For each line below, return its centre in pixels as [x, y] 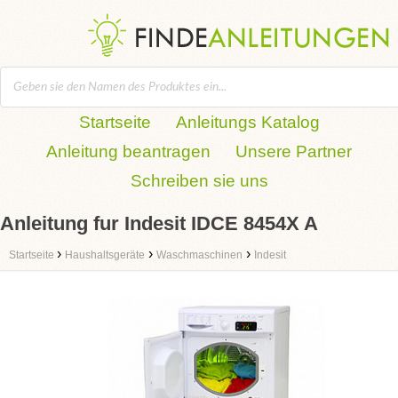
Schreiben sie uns [199, 181]
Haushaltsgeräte [105, 255]
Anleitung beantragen [128, 151]
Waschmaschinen [199, 255]
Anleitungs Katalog [247, 122]
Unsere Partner [294, 151]
